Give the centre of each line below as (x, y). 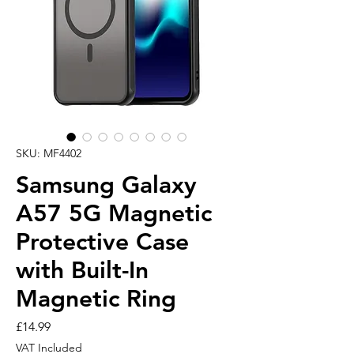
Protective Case (102, 241)
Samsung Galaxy (106, 185)
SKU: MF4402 (49, 153)
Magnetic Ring (96, 298)
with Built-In (82, 270)
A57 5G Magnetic (114, 213)
